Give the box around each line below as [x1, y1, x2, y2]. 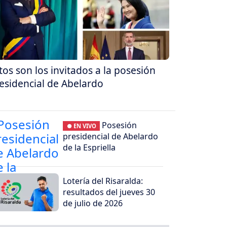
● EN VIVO [66, 122, 96, 130]
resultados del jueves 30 [63, 186, 156, 198]
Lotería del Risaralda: [63, 175, 143, 187]
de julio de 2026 [63, 198, 123, 209]
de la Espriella [63, 142, 116, 154]
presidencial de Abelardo [63, 131, 159, 142]
